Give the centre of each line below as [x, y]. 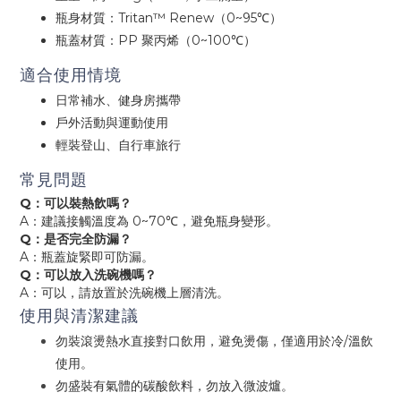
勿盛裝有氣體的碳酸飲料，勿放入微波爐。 [175, 386]
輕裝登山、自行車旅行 [118, 145]
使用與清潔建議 [79, 316]
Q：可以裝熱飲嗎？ [76, 204]
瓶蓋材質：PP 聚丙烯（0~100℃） [156, 41]
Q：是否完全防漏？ [76, 239]
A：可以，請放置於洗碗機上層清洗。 [124, 293]
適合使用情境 [71, 76]
